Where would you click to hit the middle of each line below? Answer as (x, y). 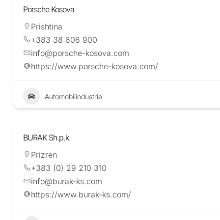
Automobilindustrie (73, 96)
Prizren (44, 155)
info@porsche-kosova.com (80, 53)
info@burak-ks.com (67, 181)
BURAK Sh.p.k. (47, 138)
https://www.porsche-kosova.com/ (95, 67)
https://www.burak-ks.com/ (81, 195)
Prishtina (47, 27)
